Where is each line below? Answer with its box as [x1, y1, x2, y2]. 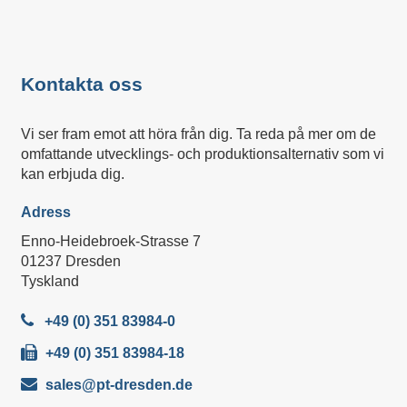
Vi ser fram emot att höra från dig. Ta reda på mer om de [20, 126, 376, 142]
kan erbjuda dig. [20, 166, 124, 182]
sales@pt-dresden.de [45, 377, 193, 392]
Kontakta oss [20, 74, 143, 94]
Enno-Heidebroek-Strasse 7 [20, 233, 201, 249]
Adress [20, 204, 71, 220]
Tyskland [20, 273, 79, 289]
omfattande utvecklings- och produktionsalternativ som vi [20, 146, 384, 162]
